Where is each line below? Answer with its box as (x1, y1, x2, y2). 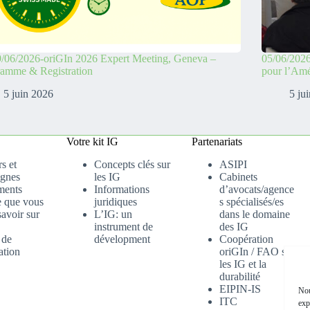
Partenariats (192, 136, 243, 148)
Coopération (219, 233, 274, 245)
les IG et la (219, 258, 267, 270)
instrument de (94, 221, 154, 232)
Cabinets (219, 171, 258, 183)
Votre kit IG (66, 136, 119, 148)
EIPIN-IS (219, 283, 262, 295)
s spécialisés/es (219, 196, 284, 208)
